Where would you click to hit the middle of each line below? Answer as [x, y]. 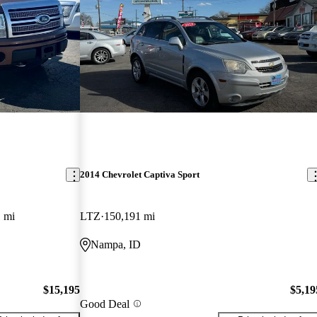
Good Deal [105, 304]
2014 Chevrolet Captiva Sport [140, 175]
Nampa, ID [116, 245]
